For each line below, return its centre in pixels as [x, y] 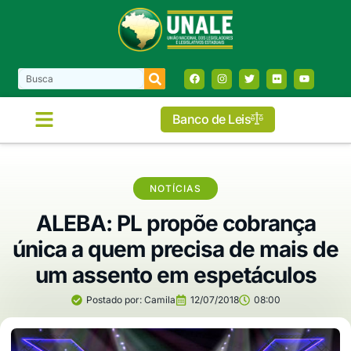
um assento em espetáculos [175, 275]
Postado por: [114, 299]
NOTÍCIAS [175, 188]
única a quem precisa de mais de [175, 249]
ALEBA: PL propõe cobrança [175, 223]
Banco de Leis [212, 119]
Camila [158, 299]
